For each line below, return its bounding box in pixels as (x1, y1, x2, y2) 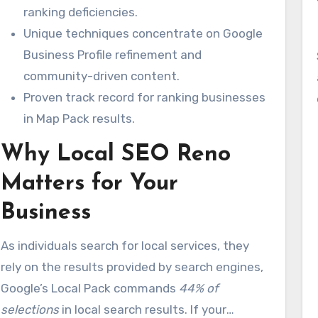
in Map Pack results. (23, 111, 135, 126)
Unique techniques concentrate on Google (23, 26, 263, 40)
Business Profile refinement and (23, 48, 202, 62)
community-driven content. (23, 69, 180, 83)
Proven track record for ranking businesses (23, 90, 265, 104)
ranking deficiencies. (23, 5, 138, 19)
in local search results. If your (59, 302, 226, 317)
